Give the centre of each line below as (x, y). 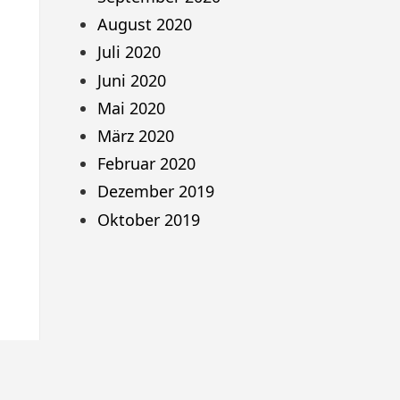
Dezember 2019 (155, 192)
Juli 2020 (129, 52)
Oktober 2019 (148, 219)
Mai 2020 (131, 108)
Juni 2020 (131, 80)
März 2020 (135, 136)
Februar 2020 (146, 164)
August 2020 (144, 25)
